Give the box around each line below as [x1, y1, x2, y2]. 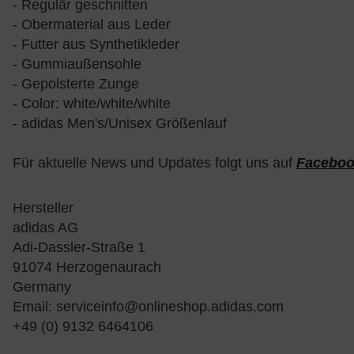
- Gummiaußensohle [13, 56, 141, 73]
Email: [13, 299, 56, 315]
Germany [13, 279, 71, 296]
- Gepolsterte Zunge [13, 76, 139, 92]
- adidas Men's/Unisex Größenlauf [13, 115, 227, 132]
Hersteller [13, 200, 73, 217]
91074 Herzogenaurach [13, 259, 161, 276]
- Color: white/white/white [13, 96, 171, 112]
